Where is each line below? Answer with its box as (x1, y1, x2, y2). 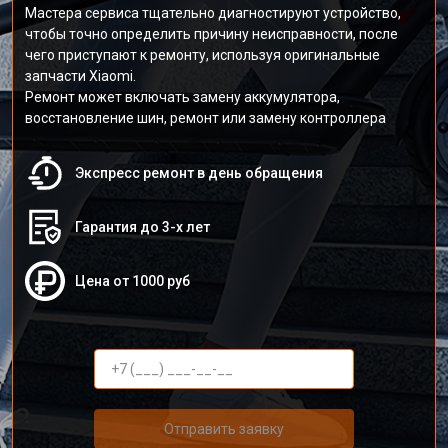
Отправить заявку (164, 420, 284, 437)
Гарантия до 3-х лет (75, 219, 210, 235)
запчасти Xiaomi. (25, 68, 136, 84)
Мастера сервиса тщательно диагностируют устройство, (25, 5, 401, 21)
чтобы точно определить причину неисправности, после (25, 26, 398, 42)
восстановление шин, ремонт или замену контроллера (25, 110, 386, 126)
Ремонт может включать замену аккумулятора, (25, 89, 340, 105)
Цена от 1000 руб (75, 273, 190, 289)
